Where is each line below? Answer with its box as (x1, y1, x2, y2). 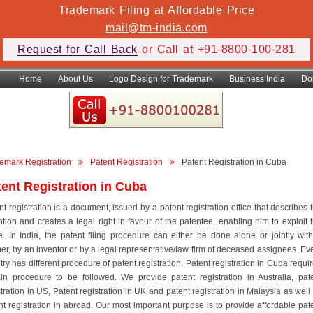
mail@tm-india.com (105, 22, 208, 34)
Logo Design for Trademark (109, 74, 213, 84)
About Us (58, 74, 93, 84)
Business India (229, 74, 285, 84)
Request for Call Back (17, 43, 138, 55)
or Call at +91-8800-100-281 (137, 43, 296, 55)
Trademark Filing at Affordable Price (59, 4, 254, 16)
